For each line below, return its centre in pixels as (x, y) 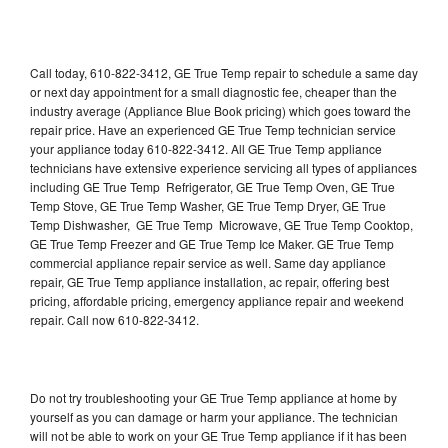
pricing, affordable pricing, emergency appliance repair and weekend (217, 300)
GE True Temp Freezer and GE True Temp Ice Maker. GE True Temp (212, 243)
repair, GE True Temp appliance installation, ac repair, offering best (209, 281)
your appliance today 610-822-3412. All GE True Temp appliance (206, 148)
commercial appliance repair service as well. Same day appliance (208, 262)
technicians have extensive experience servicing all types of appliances (223, 167)
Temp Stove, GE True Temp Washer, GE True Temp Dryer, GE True (208, 205)
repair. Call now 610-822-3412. (114, 319)
